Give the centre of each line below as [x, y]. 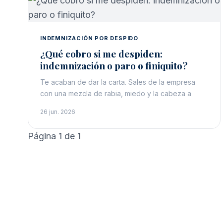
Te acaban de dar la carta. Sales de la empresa [118, 82]
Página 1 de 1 [54, 136]
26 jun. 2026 [58, 112]
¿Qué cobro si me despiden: [101, 54]
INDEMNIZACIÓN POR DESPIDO [89, 38]
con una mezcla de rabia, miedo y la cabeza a [116, 93]
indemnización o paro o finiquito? [114, 65]
